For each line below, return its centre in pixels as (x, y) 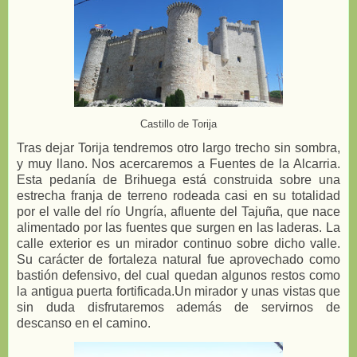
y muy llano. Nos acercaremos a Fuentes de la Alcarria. (178, 163)
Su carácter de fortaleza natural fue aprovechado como (178, 259)
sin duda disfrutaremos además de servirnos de (178, 307)
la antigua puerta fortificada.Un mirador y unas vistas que (178, 291)
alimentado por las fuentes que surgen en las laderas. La (178, 227)
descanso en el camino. (84, 323)
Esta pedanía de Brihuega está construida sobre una (178, 179)
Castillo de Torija (178, 124)
